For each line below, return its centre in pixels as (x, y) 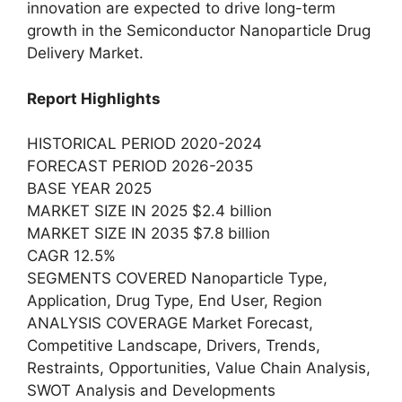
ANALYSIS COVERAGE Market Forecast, (170, 323)
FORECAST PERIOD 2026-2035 (140, 166)
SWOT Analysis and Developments (151, 390)
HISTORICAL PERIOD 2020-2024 (144, 144)
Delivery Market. (85, 53)
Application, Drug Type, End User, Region (175, 301)
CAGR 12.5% (71, 256)
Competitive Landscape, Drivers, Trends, (174, 345)
